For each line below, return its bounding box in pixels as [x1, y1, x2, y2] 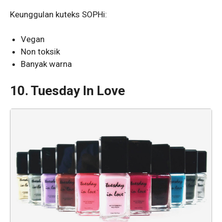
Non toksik [21, 47, 60, 57]
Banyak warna [21, 59, 72, 69]
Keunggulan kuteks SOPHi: [10, 9, 107, 19]
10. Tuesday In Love [10, 83, 125, 98]
